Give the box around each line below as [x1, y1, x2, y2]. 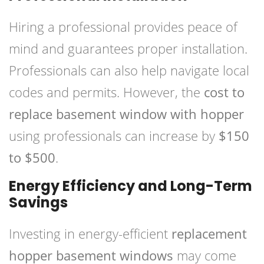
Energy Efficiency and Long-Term [9, 176, 252, 196]
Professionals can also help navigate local [9, 61, 249, 80]
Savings [9, 193, 68, 213]
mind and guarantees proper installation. [9, 39, 247, 58]
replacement [171, 225, 247, 243]
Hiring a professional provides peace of [9, 18, 237, 36]
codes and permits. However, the [9, 83, 204, 101]
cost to [204, 83, 245, 101]
